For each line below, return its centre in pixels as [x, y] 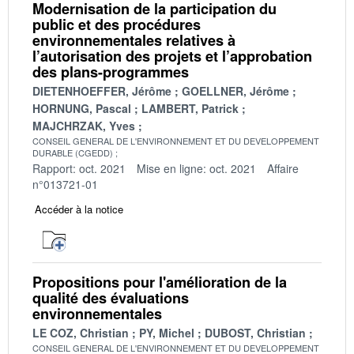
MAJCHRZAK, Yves [84, 125]
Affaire [283, 168]
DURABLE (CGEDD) [73, 152]
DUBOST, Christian [255, 332]
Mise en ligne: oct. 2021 [196, 168]
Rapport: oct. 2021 [79, 168]
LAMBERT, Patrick [190, 108]
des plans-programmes [111, 72]
